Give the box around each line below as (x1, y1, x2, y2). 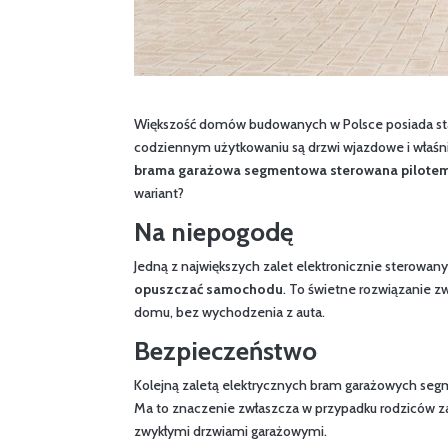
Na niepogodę (134, 215, 294, 248)
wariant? (134, 183, 185, 202)
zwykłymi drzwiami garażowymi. (134, 421, 328, 440)
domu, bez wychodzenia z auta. (134, 302, 326, 321)
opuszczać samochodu (134, 279, 284, 298)
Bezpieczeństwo (134, 334, 318, 367)
